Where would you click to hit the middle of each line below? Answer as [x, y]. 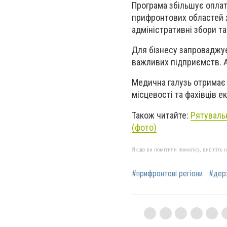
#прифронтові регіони [167, 173]
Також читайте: [161, 115]
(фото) [144, 127]
